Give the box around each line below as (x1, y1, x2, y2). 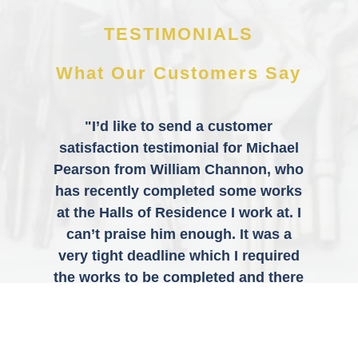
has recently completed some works (55, 183, 303, 200)
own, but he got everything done (68, 312, 290, 329)
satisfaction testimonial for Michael (58, 140, 299, 157)
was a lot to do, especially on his (67, 291, 291, 308)
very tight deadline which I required (58, 248, 300, 265)
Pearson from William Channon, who (54, 161, 304, 178)
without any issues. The (97, 334, 261, 351)
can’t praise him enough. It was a (66, 226, 292, 243)
